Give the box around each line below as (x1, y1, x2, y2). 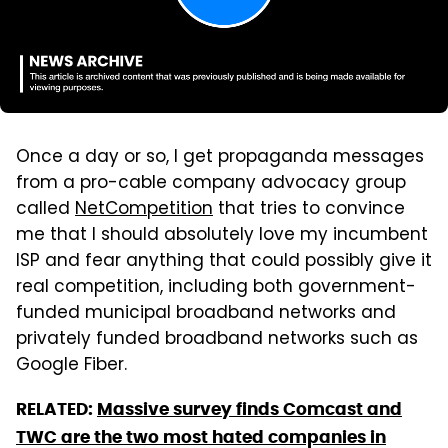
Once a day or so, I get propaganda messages (16, 143, 424, 172)
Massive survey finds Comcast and (97, 397, 402, 420)
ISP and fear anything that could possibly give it (16, 247, 432, 276)
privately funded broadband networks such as (16, 325, 418, 354)
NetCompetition (75, 195, 213, 224)
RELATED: (16, 397, 97, 420)
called (16, 195, 75, 224)
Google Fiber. (16, 351, 127, 380)
